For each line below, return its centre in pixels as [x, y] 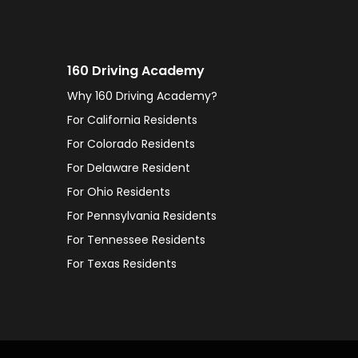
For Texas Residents [121, 264]
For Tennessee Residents [136, 240]
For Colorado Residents [131, 144]
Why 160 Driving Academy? [142, 96]
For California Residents [132, 120]
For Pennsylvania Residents [141, 216]
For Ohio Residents [118, 192]
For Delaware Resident [128, 168]
